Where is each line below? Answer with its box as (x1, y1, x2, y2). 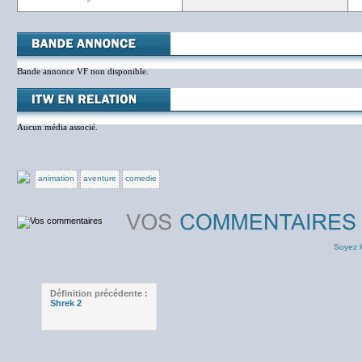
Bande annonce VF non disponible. (17, 66, 149, 76)
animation (37, 174, 74, 183)
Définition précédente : (50, 288, 148, 298)
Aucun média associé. (17, 122, 98, 132)
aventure (82, 174, 116, 183)
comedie (124, 174, 157, 183)
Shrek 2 (50, 298, 82, 308)
